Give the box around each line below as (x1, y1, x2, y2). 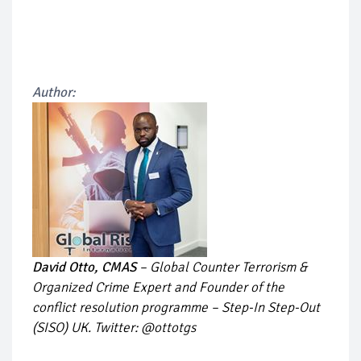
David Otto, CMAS (32, 259, 136, 276)
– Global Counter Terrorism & (136, 259, 307, 276)
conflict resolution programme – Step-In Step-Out (32, 299, 320, 317)
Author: (32, 84, 76, 102)
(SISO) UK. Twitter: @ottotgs (32, 319, 196, 337)
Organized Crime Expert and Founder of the (32, 279, 284, 297)
